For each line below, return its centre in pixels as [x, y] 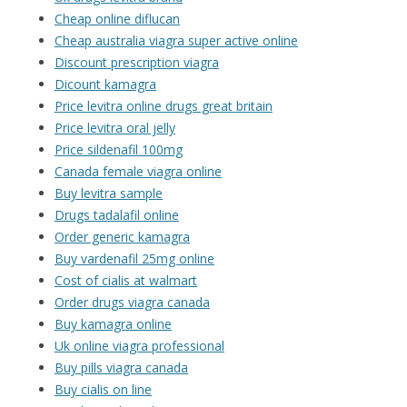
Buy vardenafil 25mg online [134, 259]
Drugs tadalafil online [117, 215]
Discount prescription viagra [137, 63]
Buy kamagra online [113, 324]
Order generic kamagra [122, 237]
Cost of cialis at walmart [126, 281]
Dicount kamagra [105, 84]
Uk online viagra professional [139, 346]
